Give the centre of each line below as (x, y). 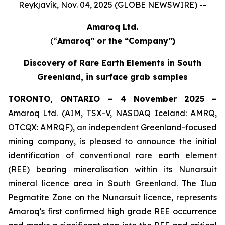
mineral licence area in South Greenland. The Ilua (113, 183)
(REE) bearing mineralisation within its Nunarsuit (113, 169)
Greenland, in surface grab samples (113, 77)
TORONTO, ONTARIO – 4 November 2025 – (113, 99)
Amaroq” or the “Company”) (116, 41)
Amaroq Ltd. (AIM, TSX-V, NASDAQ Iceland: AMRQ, (113, 113)
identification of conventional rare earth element (113, 155)
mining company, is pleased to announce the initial (113, 141)
